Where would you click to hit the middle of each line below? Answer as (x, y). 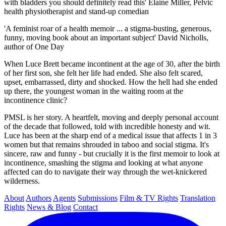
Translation (198, 198)
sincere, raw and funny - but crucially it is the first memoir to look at (112, 153)
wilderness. (22, 181)
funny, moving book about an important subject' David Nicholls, (106, 37)
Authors (39, 198)
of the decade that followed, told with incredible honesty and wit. (107, 126)
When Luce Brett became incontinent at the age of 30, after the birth (112, 64)
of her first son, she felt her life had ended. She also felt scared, (103, 73)
